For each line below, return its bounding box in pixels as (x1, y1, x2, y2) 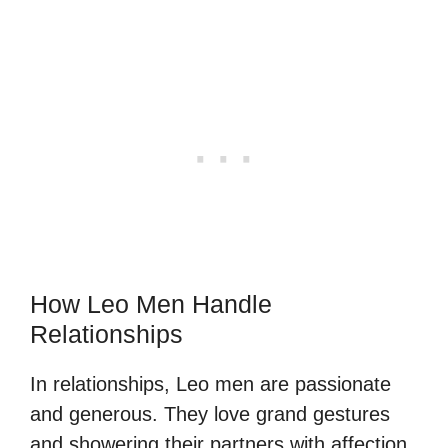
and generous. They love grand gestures (30, 402, 390, 425)
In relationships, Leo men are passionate (30, 372, 391, 395)
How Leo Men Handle (30, 289, 272, 318)
